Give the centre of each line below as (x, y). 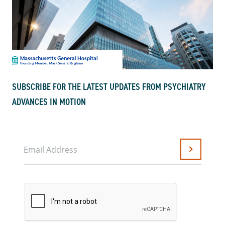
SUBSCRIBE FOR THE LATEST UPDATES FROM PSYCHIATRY (109, 87)
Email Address (50, 150)
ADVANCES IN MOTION (49, 102)
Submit (201, 153)
